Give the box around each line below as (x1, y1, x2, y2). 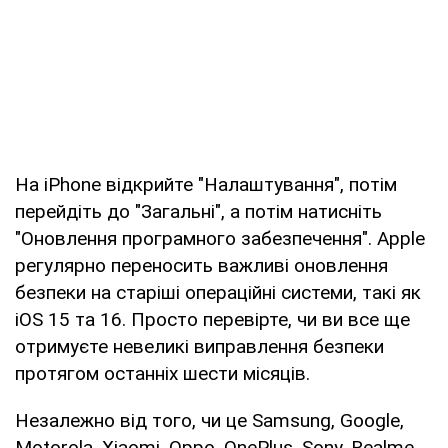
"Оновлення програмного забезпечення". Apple (15, 226, 425, 250)
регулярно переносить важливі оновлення (15, 253, 388, 277)
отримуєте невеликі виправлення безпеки (15, 334, 384, 358)
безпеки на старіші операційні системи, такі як (15, 280, 421, 304)
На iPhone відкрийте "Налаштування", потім (15, 172, 397, 196)
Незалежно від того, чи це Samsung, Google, (15, 408, 404, 432)
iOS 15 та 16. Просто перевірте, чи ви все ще (15, 307, 410, 331)
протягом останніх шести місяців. (15, 361, 310, 385)
